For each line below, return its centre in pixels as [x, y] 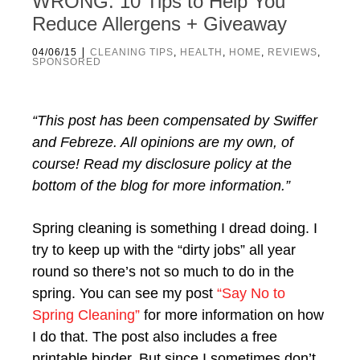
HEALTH [201, 52]
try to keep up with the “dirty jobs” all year [164, 250]
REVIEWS [292, 52]
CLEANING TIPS [132, 52]
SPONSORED [67, 62]
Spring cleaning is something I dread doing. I [175, 228]
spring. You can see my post [125, 293]
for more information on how [232, 315]
